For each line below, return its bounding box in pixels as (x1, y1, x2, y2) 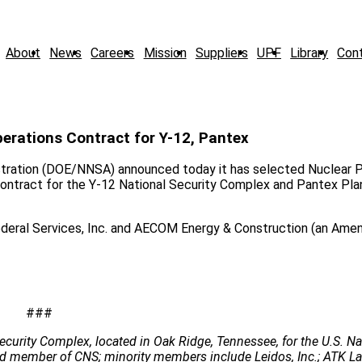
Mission (143, 44, 187, 61)
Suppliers (195, 44, 248, 61)
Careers (90, 44, 135, 61)
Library (290, 44, 329, 61)
